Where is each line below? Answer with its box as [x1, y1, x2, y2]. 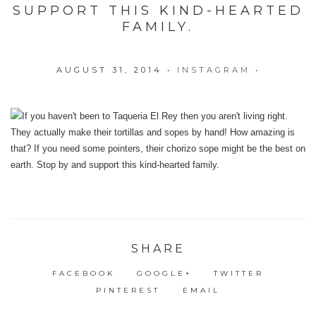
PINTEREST [96, 285, 161, 295]
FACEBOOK [51, 268, 115, 278]
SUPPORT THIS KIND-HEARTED [12, 3, 304, 19]
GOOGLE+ [137, 268, 192, 278]
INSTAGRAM [176, 64, 250, 75]
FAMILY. [122, 19, 194, 35]
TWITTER [214, 268, 265, 278]
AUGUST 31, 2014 [56, 64, 162, 75]
